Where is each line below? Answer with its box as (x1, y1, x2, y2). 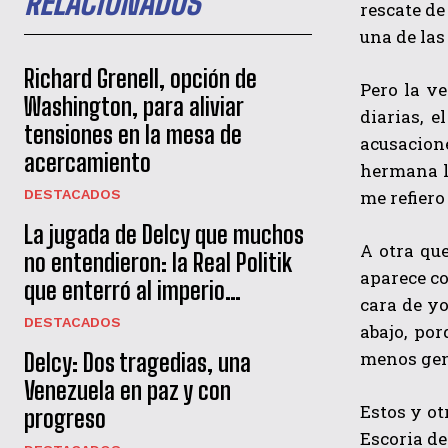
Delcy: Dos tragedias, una (24, 348, 251, 378)
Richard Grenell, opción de (24, 64, 257, 94)
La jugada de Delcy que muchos (24, 220, 304, 250)
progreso (24, 404, 106, 434)
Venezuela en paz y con (24, 376, 231, 406)
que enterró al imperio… (24, 276, 241, 306)
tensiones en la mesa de (24, 120, 242, 150)
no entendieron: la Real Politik (24, 248, 292, 278)
